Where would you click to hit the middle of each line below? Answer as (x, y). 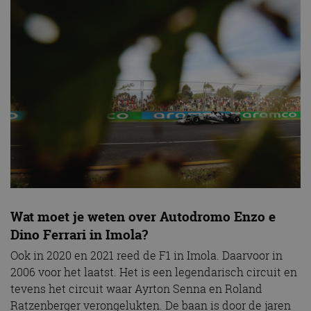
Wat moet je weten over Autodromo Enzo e (143, 217)
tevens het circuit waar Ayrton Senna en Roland (136, 289)
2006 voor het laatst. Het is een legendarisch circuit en (154, 272)
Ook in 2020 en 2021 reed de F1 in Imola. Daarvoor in (146, 256)
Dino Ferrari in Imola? (79, 235)
